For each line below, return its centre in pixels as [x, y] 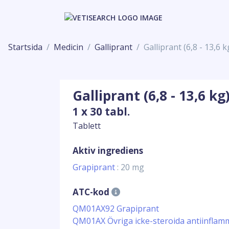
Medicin [68, 47]
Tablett [87, 126]
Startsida [25, 47]
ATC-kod [92, 192]
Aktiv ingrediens [108, 151]
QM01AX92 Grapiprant [116, 209]
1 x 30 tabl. [101, 111]
